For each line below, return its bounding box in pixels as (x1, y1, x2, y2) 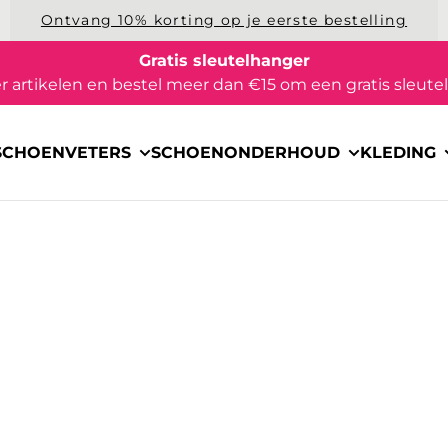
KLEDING (360, 142, 436, 162)
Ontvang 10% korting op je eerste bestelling (40, 11, 408, 29)
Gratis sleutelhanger (138, 51, 310, 70)
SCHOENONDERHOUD (151, 142, 340, 162)
